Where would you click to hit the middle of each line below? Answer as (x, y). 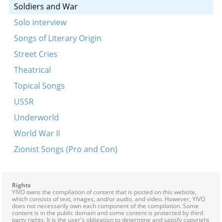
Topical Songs (39, 86)
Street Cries (35, 54)
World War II (37, 133)
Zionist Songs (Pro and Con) (65, 149)
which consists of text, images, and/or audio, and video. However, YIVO (109, 199)
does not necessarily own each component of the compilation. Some (105, 206)
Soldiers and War (46, 6)
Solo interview (40, 22)
